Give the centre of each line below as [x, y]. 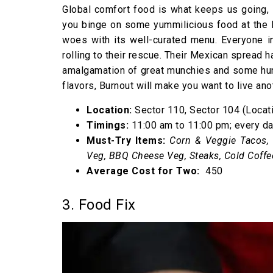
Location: [109, 110]
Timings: [109, 125]
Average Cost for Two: [144, 171]
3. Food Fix [99, 204]
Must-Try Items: [128, 140]
